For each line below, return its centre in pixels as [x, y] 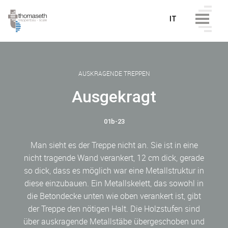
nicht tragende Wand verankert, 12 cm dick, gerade [114, 158]
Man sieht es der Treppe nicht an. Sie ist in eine [114, 145]
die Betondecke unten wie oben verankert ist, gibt [114, 196]
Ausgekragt [114, 96]
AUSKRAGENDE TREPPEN [114, 73]
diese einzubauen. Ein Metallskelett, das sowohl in [114, 183]
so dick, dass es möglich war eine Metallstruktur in [114, 171]
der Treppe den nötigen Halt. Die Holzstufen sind [114, 209]
